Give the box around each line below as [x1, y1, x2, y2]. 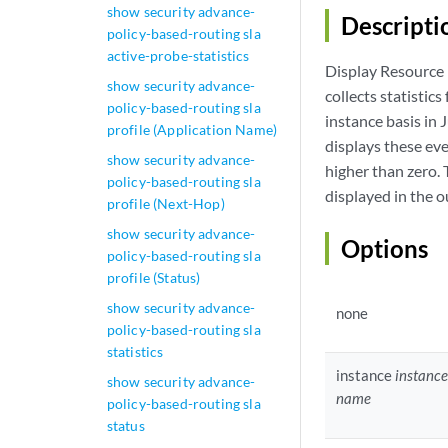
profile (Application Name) [106, 121, 278, 138]
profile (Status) [106, 269, 201, 286]
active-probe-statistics [106, 47, 250, 64]
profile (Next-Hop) [106, 195, 225, 212]
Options [341, 234, 428, 264]
